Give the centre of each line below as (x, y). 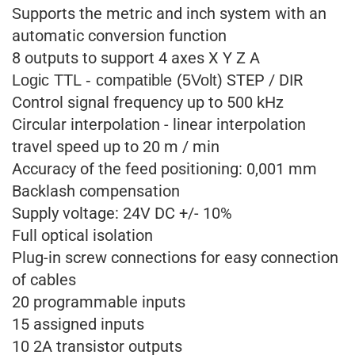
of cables (44, 280)
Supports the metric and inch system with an (169, 13)
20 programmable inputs (99, 302)
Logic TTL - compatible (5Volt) (117, 80)
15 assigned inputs (78, 324)
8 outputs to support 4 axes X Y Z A (136, 58)
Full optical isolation (82, 235)
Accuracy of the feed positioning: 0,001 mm (164, 169)
